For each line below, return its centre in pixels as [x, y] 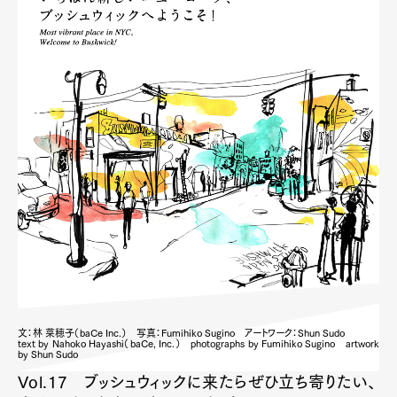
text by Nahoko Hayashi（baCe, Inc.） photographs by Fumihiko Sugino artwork [198, 343]
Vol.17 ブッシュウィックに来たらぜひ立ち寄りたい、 [197, 382]
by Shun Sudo [48, 354]
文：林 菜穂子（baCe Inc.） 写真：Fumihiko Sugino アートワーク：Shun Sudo [181, 333]
